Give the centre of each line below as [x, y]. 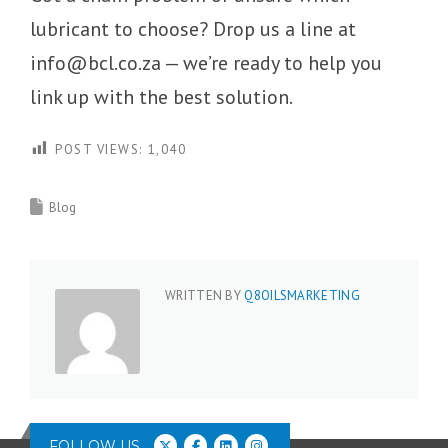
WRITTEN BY [205, 296]
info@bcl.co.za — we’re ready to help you [206, 63]
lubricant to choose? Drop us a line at [193, 29]
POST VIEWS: [99, 150]
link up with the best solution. [161, 97]
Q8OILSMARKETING [302, 296]
